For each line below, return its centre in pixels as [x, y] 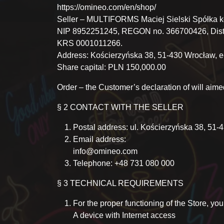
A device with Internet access [124, 215]
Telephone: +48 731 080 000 [124, 163]
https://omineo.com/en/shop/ [106, 7]
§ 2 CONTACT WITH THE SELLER [120, 107]
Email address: [99, 139]
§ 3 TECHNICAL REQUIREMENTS [120, 183]
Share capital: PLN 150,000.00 [111, 67]
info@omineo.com [105, 151]
